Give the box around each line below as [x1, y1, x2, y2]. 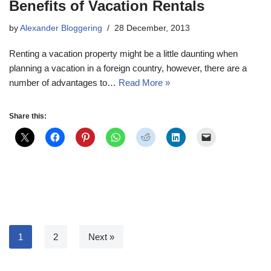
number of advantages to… [9, 77, 119, 88]
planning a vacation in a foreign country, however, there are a [9, 62, 247, 73]
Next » [88, 231, 114, 242]
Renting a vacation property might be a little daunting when [9, 48, 238, 59]
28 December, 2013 [114, 23, 190, 33]
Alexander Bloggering [20, 23, 102, 33]
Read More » [119, 77, 170, 88]
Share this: [9, 111, 47, 120]
